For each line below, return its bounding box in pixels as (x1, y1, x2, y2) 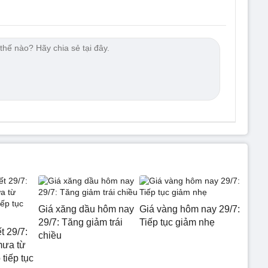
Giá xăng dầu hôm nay (38, 204, 134, 214)
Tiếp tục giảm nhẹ (139, 217, 215, 227)
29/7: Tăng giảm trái (38, 217, 123, 227)
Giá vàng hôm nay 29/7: (139, 204, 240, 214)
